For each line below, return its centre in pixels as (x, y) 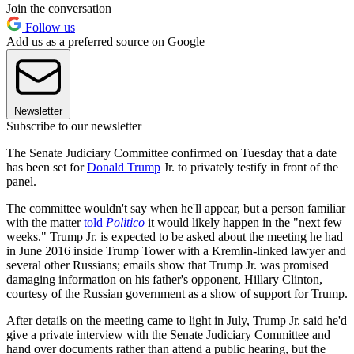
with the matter (45, 223)
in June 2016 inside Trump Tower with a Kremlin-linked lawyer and (176, 251)
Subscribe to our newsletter (74, 126)
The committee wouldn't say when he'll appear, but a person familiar (176, 209)
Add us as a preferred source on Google (105, 42)
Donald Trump (124, 168)
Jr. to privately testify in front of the (249, 168)
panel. (21, 182)
